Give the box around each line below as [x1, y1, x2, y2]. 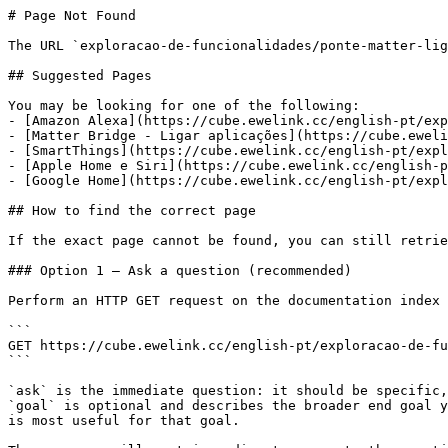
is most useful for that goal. [8, 413, 240, 428]
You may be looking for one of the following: [8, 98, 360, 113]
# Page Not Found [8, 8, 136, 23]
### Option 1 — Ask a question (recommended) [8, 263, 352, 278]
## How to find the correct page [8, 203, 256, 218]
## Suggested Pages [8, 68, 152, 83]
